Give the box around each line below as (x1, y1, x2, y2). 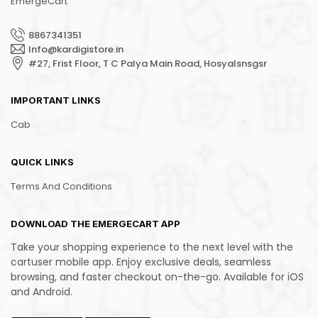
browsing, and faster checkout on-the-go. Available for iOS (11, 270, 304, 285)
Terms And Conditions (11, 180, 112, 194)
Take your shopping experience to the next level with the (11, 240, 293, 255)
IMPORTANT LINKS (11, 94, 101, 106)
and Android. (11, 285, 72, 300)
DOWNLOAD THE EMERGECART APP (11, 218, 180, 230)
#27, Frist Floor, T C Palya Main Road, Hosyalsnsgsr (28, 56, 267, 70)
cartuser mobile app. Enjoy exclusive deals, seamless (11, 255, 271, 270)
